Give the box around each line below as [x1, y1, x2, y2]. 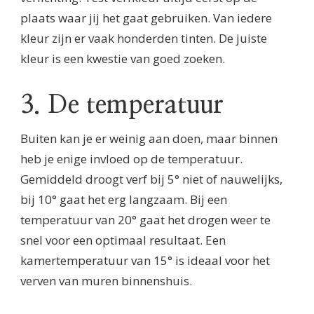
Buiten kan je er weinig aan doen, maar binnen [20, 130, 278, 146]
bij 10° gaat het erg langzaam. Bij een [20, 191, 227, 207]
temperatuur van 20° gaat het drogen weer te [20, 211, 271, 228]
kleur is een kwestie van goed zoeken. [20, 50, 225, 67]
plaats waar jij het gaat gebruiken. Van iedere [20, 10, 272, 26]
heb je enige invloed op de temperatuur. [20, 150, 243, 167]
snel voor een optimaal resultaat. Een [20, 231, 226, 248]
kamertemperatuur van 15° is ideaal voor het [20, 252, 270, 268]
